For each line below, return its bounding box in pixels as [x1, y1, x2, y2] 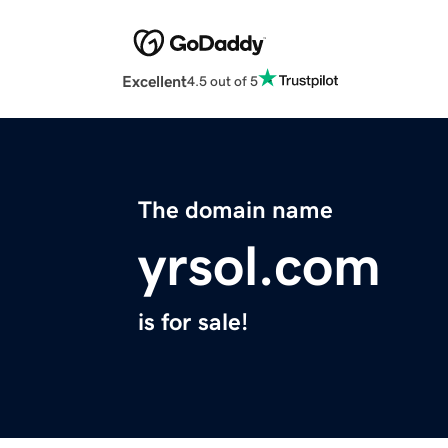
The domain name [138, 198, 333, 223]
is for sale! [138, 310, 248, 335]
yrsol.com [138, 238, 381, 295]
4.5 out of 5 [187, 73, 258, 88]
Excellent [122, 73, 187, 90]
